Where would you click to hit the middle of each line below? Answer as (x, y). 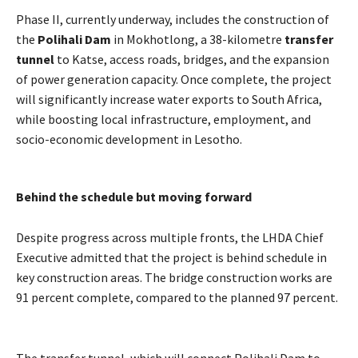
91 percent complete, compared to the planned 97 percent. (177, 297)
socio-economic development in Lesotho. (129, 139)
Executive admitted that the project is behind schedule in (171, 257)
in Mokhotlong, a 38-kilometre (198, 39)
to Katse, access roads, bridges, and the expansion (192, 59)
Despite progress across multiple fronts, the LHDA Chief (170, 237)
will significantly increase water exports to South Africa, (169, 99)
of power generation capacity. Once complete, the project (174, 79)
